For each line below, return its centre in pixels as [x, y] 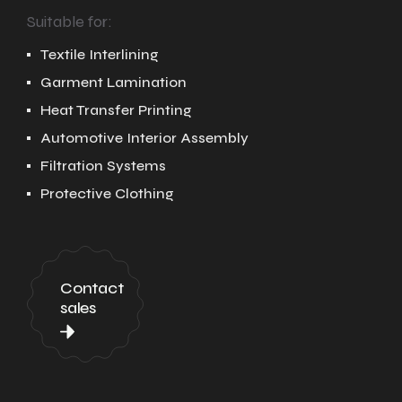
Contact [92, 288]
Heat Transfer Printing [116, 110]
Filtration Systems [103, 166]
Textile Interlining [100, 54]
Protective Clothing [107, 193]
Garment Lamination [114, 82]
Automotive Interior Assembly [144, 138]
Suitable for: [70, 22]
